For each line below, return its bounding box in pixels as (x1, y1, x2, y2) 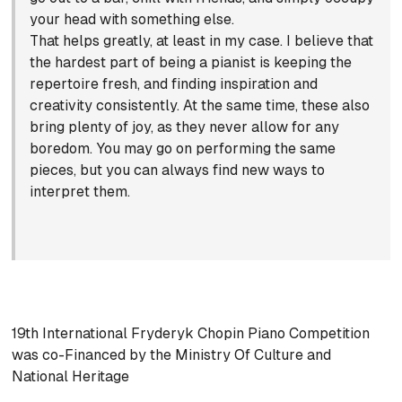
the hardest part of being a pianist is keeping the (30, 54, 353, 72)
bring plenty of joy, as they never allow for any (30, 118, 340, 136)
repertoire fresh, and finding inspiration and (30, 75, 319, 93)
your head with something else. (30, 11, 235, 29)
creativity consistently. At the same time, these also (30, 97, 371, 115)
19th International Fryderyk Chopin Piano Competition (12, 325, 371, 343)
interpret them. (30, 183, 131, 201)
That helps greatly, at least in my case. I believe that (30, 32, 374, 50)
